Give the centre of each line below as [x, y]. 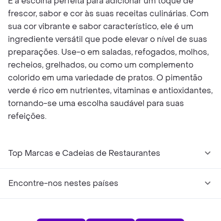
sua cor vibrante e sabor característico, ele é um [101, 26]
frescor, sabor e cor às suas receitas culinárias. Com [108, 14]
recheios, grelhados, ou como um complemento [101, 65]
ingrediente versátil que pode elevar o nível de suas [108, 39]
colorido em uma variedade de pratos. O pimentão [105, 78]
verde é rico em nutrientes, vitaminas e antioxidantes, [110, 91]
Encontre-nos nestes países [63, 183]
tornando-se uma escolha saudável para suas [96, 103]
